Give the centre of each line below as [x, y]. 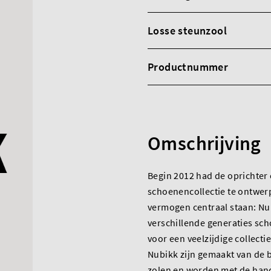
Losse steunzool [187, 31]
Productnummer [188, 67]
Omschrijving [204, 143]
